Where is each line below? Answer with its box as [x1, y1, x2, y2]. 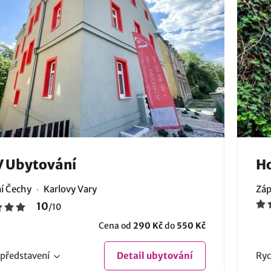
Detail [117, 250, 145, 262]
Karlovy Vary [44, 183, 97, 195]
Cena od [99, 220, 133, 232]
